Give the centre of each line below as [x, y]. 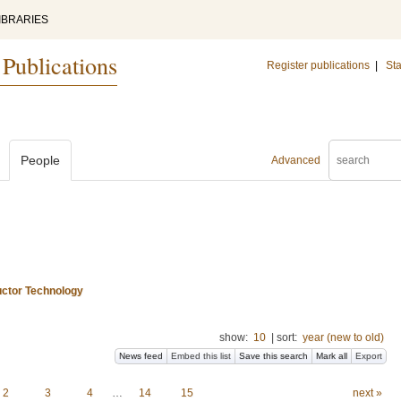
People [40, 160]
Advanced [296, 160]
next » [367, 393]
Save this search [273, 356]
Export [369, 356]
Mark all [332, 356]
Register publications [318, 65]
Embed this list [201, 356]
